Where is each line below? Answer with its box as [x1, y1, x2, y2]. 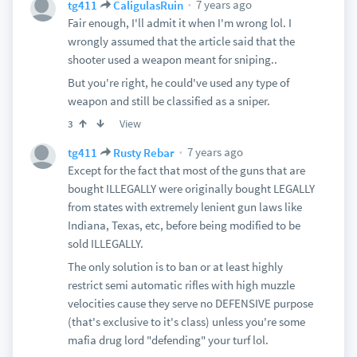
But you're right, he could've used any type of [67, 75, 289, 90]
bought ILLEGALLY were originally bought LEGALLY [67, 181, 315, 196]
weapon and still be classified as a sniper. [67, 93, 270, 108]
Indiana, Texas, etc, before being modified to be [67, 218, 300, 233]
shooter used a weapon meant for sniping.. [67, 52, 277, 67]
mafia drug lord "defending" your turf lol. [67, 332, 269, 347]
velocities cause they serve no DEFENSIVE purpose [67, 296, 313, 311]
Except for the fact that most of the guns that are [67, 163, 305, 178]
